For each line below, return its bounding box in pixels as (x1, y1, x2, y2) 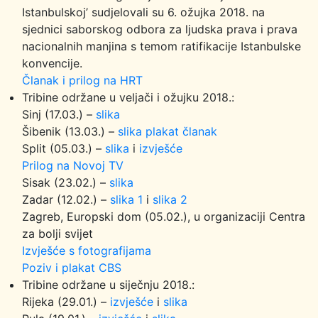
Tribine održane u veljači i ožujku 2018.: (22, 90, 234, 104)
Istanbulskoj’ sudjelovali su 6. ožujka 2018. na (22, 5, 265, 19)
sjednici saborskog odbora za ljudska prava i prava (22, 22, 297, 36)
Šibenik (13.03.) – (22, 124, 118, 138)
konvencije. (22, 56, 82, 70)
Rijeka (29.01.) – (22, 295, 110, 309)
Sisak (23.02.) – (22, 175, 109, 190)
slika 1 (110, 192, 143, 207)
